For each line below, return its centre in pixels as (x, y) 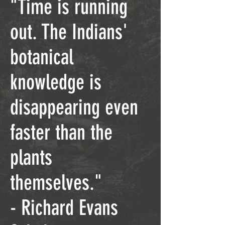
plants (31, 158)
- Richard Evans (64, 208)
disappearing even (74, 107)
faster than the (61, 133)
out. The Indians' (69, 32)
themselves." (59, 183)
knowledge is (56, 82)
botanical (42, 57)
